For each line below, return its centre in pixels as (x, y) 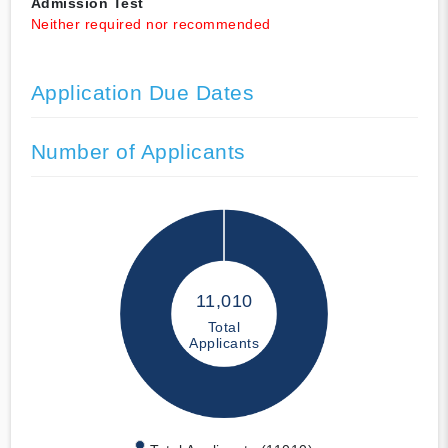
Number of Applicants (138, 152)
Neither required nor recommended (150, 24)
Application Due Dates (142, 93)
